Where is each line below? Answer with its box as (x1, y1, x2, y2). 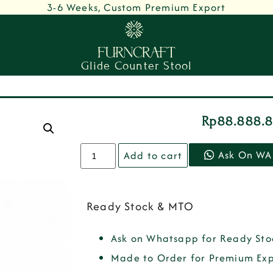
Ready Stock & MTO (87, 197, 194, 214)
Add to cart (124, 147, 183, 163)
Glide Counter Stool (80, 58, 193, 73)
